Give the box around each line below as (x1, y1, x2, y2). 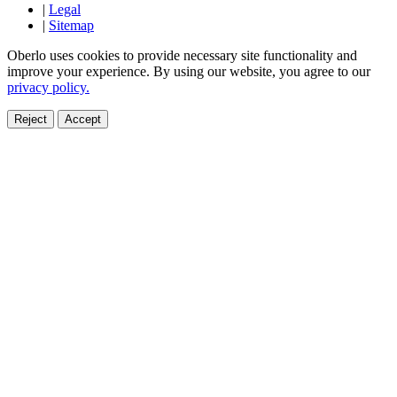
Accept (65, 113, 101, 127)
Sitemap (49, 18, 94, 34)
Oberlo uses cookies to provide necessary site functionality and (7, 48, 357, 64)
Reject (14, 113, 47, 127)
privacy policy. (7, 80, 90, 96)
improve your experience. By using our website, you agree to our (7, 64, 370, 80)
